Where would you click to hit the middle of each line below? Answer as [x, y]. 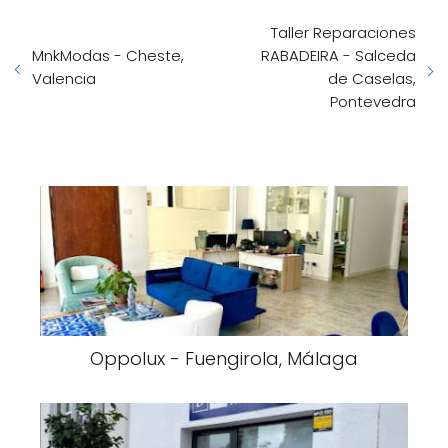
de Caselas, [372, 78]
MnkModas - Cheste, [108, 55]
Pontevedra [373, 101]
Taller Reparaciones [343, 32]
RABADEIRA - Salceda [338, 55]
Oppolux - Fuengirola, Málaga [224, 358]
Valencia [64, 78]
